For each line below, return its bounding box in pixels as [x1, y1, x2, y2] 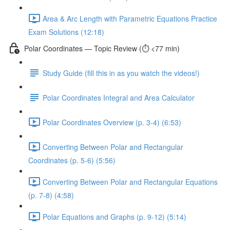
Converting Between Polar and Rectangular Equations [43, 176, 218, 187]
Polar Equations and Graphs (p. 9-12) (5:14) [43, 211, 186, 222]
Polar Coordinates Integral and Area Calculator [43, 92, 195, 103]
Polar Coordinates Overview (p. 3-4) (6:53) [43, 117, 181, 127]
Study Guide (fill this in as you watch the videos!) [43, 67, 200, 78]
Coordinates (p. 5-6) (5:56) [28, 155, 116, 165]
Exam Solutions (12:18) [28, 27, 104, 37]
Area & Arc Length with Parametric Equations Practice [43, 13, 217, 24]
